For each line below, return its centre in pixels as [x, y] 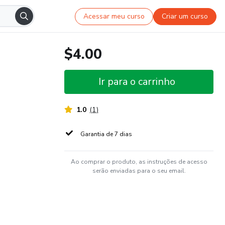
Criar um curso [185, 16]
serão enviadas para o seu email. [139, 171]
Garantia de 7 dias [106, 134]
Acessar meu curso [114, 16]
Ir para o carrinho [137, 82]
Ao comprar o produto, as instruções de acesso [139, 162]
